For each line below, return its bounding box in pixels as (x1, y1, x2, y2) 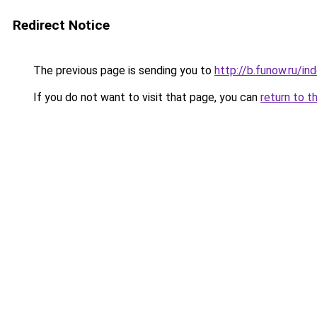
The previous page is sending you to (30, 64, 214, 77)
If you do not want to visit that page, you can (30, 91, 260, 104)
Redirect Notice (13, 17, 110, 33)
